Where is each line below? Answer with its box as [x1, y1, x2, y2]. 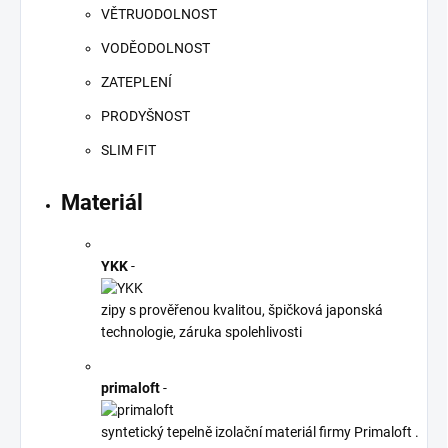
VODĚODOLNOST [101, 40, 210, 57]
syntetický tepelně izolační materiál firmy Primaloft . [101, 424, 419, 440]
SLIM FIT [101, 142, 156, 159]
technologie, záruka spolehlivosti [101, 324, 302, 341]
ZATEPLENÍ [101, 74, 172, 91]
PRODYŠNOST [101, 108, 190, 125]
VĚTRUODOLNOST [101, 6, 217, 23]
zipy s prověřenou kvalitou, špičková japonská [101, 302, 383, 319]
